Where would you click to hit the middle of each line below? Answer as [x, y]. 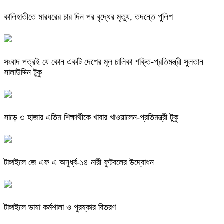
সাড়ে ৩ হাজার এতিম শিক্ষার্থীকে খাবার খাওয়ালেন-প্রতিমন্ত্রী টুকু [91, 117]
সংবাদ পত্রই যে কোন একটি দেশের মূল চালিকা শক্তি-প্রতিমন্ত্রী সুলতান [104, 62]
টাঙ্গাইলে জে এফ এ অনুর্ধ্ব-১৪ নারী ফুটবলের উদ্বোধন [79, 162]
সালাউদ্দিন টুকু [23, 73]
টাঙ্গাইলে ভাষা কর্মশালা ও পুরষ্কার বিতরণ [60, 207]
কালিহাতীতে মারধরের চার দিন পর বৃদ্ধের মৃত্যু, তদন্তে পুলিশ [88, 17]
